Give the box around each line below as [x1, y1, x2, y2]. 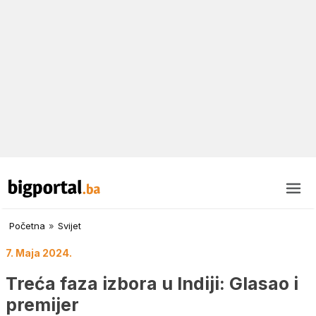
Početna [9, 220, 45, 232]
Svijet [58, 220, 81, 232]
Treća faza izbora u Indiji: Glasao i [6, 272, 298, 294]
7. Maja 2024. [6, 247, 72, 260]
